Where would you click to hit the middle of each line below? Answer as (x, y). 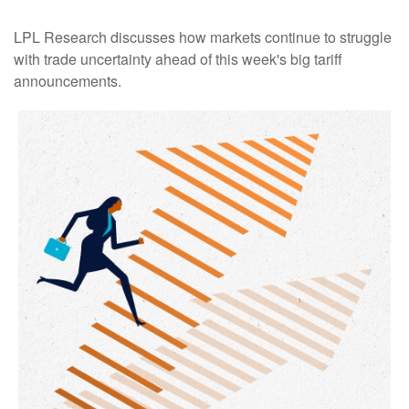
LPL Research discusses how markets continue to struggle (203, 37)
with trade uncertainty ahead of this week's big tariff (178, 59)
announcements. (68, 81)
